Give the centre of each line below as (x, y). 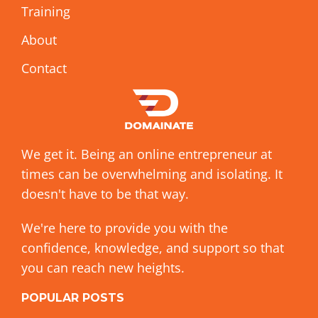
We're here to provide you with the (125, 227)
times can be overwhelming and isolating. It (152, 174)
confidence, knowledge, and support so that (153, 247)
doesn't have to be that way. (105, 193)
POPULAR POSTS (73, 297)
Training (46, 11)
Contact (44, 68)
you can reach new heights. (103, 267)
